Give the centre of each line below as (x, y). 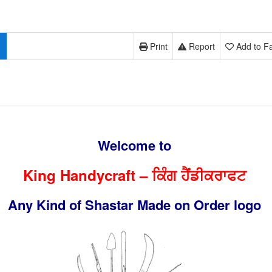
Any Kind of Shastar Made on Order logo (134, 205)
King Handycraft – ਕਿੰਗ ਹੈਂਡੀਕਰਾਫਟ (134, 175)
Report (202, 46)
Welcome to (134, 145)
